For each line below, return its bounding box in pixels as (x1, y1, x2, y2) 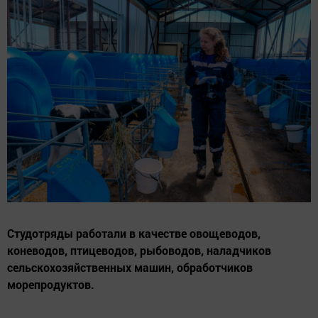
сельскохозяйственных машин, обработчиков (7, 260, 253, 275)
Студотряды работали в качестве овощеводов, (7, 226, 261, 241)
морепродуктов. (7, 277, 94, 292)
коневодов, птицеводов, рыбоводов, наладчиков (7, 243, 271, 258)
